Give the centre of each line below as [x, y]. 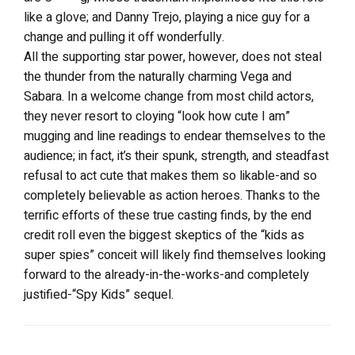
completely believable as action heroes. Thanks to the [172, 196]
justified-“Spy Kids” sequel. [99, 295]
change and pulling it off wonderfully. [124, 37]
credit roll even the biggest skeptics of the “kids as [164, 235]
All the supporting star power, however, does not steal [173, 57]
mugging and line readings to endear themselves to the [175, 136]
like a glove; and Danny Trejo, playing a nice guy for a [167, 17]
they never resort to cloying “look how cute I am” [157, 116]
